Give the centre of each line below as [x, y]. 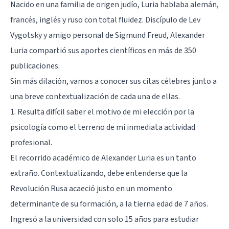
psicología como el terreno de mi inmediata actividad [103, 127]
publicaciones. [35, 66]
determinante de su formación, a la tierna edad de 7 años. [109, 204]
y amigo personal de [78, 35]
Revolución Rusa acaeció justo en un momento [91, 188]
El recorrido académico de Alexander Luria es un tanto [103, 158]
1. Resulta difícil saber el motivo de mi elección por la [102, 112]
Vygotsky [26, 35]
